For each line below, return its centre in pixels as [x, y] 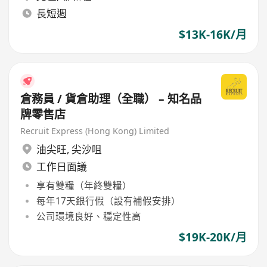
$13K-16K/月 [212, 34]
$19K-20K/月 [212, 237]
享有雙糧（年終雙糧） [84, 185]
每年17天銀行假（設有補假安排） [108, 201]
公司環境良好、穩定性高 [89, 217]
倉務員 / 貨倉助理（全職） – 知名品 [111, 99]
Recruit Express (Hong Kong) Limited [95, 131]
